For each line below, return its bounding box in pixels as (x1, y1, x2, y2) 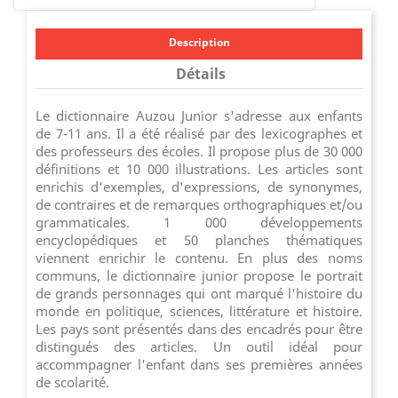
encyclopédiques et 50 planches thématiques (36, 230, 362, 249)
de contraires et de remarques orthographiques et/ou (36, 195, 362, 213)
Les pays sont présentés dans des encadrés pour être (36, 319, 362, 338)
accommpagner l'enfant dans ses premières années (36, 354, 362, 373)
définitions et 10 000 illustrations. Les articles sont (36, 159, 362, 178)
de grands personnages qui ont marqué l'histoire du (36, 283, 362, 302)
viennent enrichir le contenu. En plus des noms (36, 248, 362, 267)
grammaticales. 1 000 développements (36, 212, 362, 231)
